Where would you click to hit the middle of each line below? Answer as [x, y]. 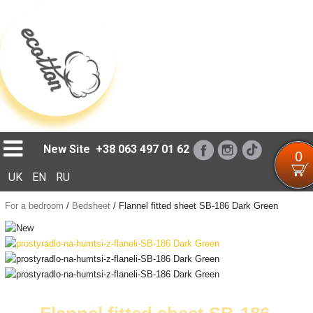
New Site [67, 149]
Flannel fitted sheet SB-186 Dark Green [198, 206]
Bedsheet [91, 206]
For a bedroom [34, 206]
